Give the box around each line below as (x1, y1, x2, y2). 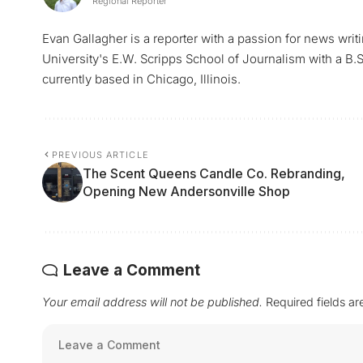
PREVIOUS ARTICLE (52, 149, 149, 161)
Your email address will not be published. (42, 295, 263, 310)
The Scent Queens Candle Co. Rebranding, (83, 165, 345, 182)
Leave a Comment (63, 261, 200, 280)
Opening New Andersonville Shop (83, 183, 290, 200)
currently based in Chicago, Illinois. (42, 71, 241, 88)
